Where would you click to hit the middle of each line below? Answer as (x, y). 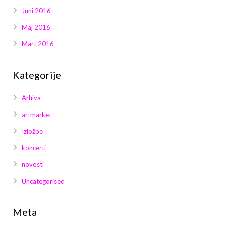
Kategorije (37, 75)
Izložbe (32, 131)
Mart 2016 (38, 44)
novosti (33, 165)
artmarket (37, 115)
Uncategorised (43, 181)
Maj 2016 (36, 27)
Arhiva (31, 98)
